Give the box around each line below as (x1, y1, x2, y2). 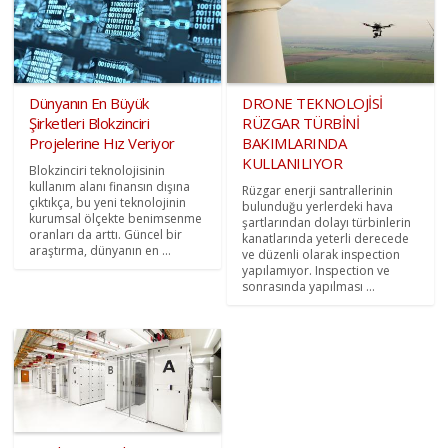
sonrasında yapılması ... (242, 277, 375, 295)
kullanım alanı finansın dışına (29, 177, 191, 195)
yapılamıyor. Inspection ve (242, 261, 390, 279)
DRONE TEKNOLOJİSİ (242, 92, 383, 113)
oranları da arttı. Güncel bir (29, 225, 183, 243)
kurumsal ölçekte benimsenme (29, 209, 203, 227)
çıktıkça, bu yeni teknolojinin (29, 193, 187, 211)
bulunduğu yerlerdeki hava (242, 197, 393, 215)
